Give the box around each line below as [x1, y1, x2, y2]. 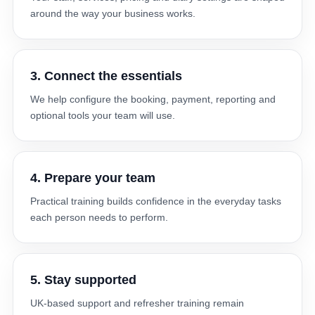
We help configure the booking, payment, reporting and [30, 94, 276, 105]
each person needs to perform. [30, 212, 168, 224]
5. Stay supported [30, 273, 136, 288]
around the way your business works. [30, 8, 195, 20]
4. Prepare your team [30, 171, 155, 186]
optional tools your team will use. [30, 110, 175, 122]
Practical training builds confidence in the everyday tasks [30, 195, 281, 207]
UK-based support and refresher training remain [30, 297, 244, 309]
